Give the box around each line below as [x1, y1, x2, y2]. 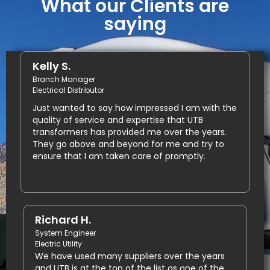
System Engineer [35, 228, 96, 239]
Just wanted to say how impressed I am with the [32, 102, 237, 115]
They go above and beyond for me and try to [32, 138, 224, 151]
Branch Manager [32, 74, 95, 85]
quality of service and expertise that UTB [32, 114, 203, 127]
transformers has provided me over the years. [32, 126, 227, 139]
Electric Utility [35, 239, 83, 250]
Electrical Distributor [32, 85, 104, 96]
